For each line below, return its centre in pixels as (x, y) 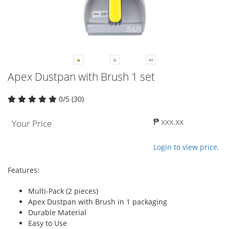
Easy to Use (48, 223)
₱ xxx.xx (168, 121)
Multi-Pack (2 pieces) (63, 191)
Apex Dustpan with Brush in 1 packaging (98, 201)
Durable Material (57, 212)
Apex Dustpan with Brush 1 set (81, 76)
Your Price (32, 123)
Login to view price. (186, 147)
